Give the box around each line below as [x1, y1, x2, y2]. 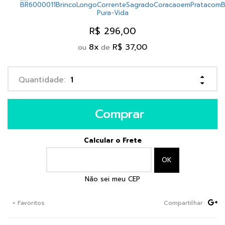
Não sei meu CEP [85, 174, 140, 184]
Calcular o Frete [83, 136, 142, 145]
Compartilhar [163, 198, 203, 207]
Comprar [94, 105, 145, 123]
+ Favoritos [13, 198, 45, 207]
